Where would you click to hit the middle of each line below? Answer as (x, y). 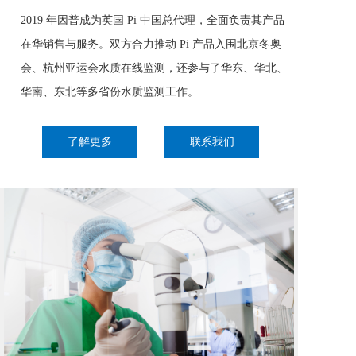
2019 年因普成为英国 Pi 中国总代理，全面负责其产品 (153, 20)
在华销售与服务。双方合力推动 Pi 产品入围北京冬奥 (151, 44)
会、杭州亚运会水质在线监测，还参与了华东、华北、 (154, 68)
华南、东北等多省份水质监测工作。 (110, 92)
